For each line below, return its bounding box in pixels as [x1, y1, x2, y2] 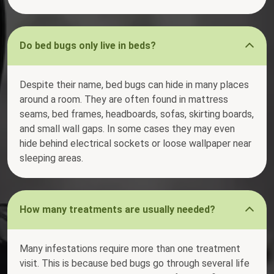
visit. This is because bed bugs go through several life [20, 257, 250, 270]
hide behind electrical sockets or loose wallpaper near [20, 138, 251, 150]
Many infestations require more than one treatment [20, 243, 240, 255]
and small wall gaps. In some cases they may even [20, 123, 235, 135]
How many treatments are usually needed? [20, 204, 215, 216]
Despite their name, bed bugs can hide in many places [20, 79, 249, 91]
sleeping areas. [20, 152, 83, 165]
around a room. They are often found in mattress [20, 94, 228, 106]
